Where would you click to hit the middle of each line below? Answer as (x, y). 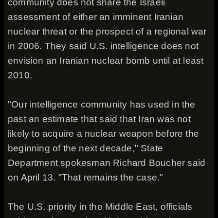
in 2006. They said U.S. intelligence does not (103, 46)
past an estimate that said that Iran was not (99, 119)
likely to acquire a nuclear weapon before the (104, 134)
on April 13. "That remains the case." (86, 177)
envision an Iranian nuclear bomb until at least (106, 61)
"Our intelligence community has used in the (102, 104)
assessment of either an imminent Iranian (96, 17)
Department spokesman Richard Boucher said (107, 163)
